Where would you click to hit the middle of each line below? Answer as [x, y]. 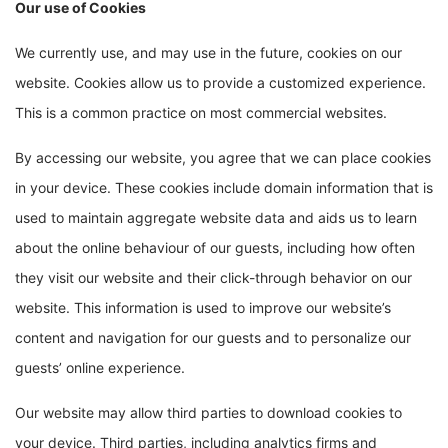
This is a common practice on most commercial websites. [201, 112]
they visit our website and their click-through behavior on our [213, 277]
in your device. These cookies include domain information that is [224, 187]
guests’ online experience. [100, 367]
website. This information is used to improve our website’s [203, 307]
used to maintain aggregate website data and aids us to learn [216, 217]
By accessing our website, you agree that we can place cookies [223, 157]
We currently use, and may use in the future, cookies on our [208, 52]
